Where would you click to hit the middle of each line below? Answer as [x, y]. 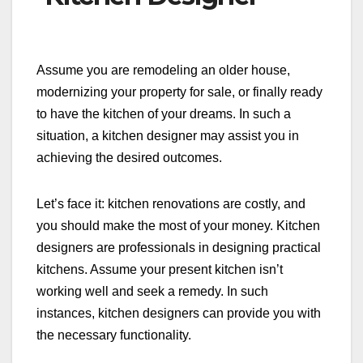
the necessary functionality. [114, 335]
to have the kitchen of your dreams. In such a [164, 114]
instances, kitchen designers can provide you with [179, 314]
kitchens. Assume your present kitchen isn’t [160, 270]
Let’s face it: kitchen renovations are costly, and [171, 204]
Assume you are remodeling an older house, [163, 70]
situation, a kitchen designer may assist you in [168, 136]
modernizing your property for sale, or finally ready [179, 92]
